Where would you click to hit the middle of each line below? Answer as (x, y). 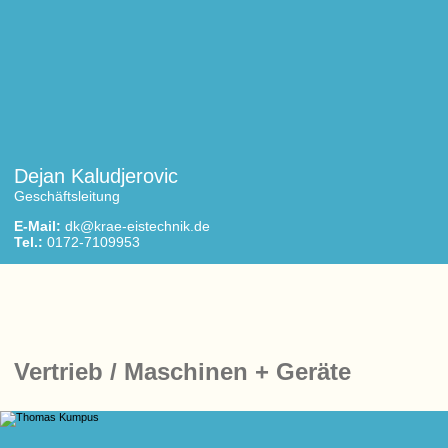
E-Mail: (37, 226)
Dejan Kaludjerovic (96, 176)
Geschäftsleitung (67, 196)
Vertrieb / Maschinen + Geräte (182, 371)
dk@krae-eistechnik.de (137, 226)
